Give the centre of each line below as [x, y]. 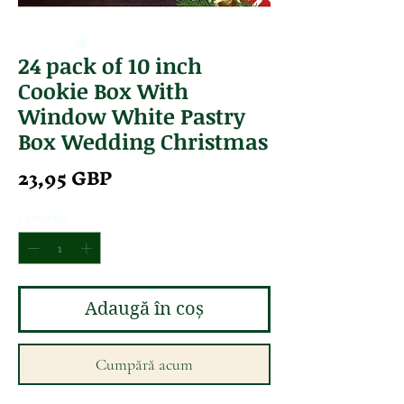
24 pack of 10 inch [110, 66]
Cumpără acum [144, 364]
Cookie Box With [103, 91]
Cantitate [43, 217]
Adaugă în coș [144, 308]
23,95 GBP [65, 179]
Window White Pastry [132, 116]
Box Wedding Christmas [143, 142]
